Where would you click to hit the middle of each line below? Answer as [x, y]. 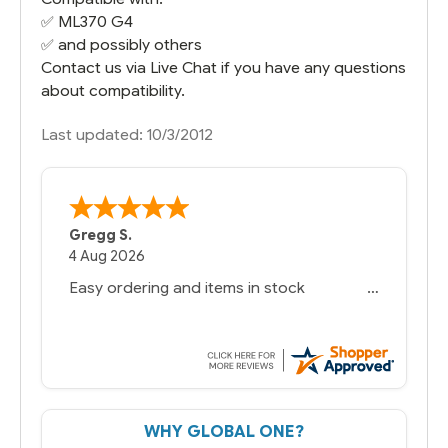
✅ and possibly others [121, 44]
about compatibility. [113, 90]
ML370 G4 [95, 21]
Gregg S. [101, 235]
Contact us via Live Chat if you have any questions [223, 67]
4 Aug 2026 [107, 256]
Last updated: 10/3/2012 [127, 134]
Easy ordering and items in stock [187, 288]
